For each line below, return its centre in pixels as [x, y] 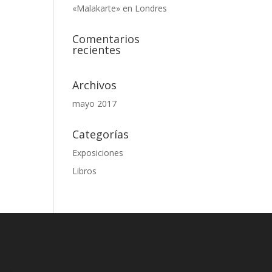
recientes [97, 50]
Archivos [95, 85]
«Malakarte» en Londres [120, 8]
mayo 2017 [95, 104]
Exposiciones [98, 153]
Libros [85, 171]
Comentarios [106, 39]
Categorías [101, 134]
